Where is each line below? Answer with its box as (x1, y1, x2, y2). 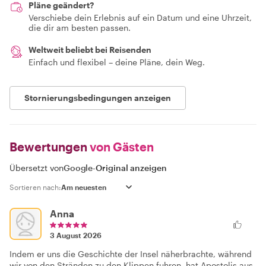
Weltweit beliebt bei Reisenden (28, 45, 151, 55)
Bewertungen (9, 140, 87, 154)
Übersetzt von (9, 163, 64, 173)
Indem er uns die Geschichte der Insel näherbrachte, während (9, 249, 252, 259)
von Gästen (87, 140, 154, 154)
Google (64, 163, 93, 173)
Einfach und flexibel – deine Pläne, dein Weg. (28, 57, 205, 67)
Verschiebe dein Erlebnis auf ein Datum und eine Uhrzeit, (28, 12, 252, 23)
